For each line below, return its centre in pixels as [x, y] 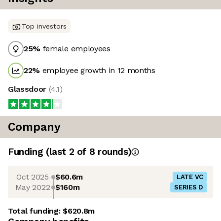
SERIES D [189, 187]
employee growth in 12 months [98, 71]
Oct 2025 [33, 177]
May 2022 [33, 187]
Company [34, 127]
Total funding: [36, 211]
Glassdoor [28, 89]
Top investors [44, 26]
